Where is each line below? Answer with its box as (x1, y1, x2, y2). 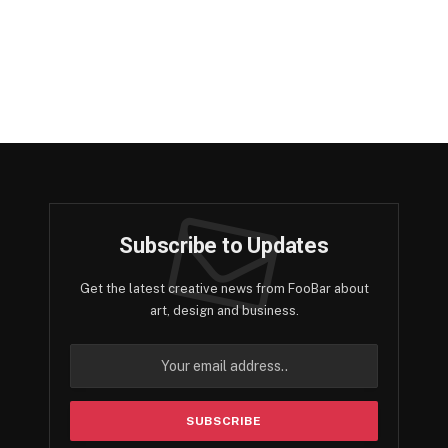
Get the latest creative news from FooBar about (79, 281, 369, 296)
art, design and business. (149, 303, 299, 318)
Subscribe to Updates (119, 233, 329, 258)
